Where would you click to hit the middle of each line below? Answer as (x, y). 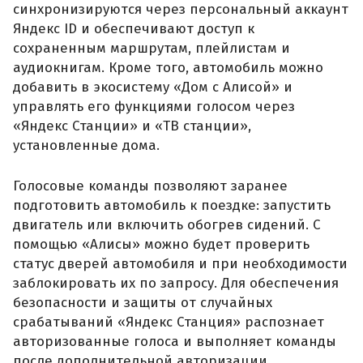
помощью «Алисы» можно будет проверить (161, 244)
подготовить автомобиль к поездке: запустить (172, 205)
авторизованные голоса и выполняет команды (175, 341)
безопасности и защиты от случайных (143, 302)
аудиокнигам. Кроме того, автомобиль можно (168, 68)
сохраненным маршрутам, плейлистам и (152, 49)
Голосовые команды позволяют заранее (150, 186)
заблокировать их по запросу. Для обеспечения (176, 283)
